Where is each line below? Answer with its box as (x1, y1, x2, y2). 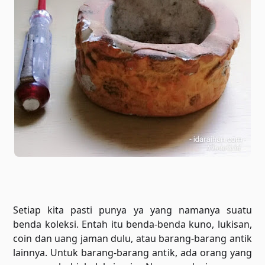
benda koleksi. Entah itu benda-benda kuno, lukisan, (13, 218, 252, 231)
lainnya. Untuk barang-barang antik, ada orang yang (13, 246, 252, 259)
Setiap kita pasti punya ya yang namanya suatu (13, 203, 252, 216)
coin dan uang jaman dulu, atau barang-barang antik (13, 232, 252, 245)
